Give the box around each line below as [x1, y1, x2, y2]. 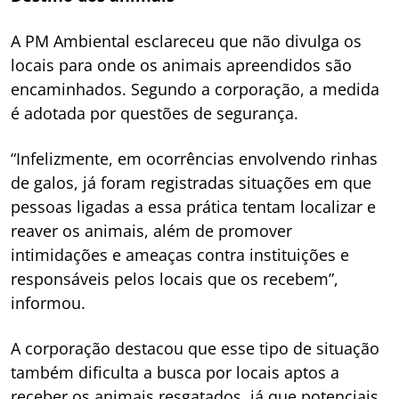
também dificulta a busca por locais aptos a [11, 361, 339, 383]
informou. [11, 291, 85, 313]
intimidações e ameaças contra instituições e [11, 243, 349, 265]
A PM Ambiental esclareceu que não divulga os [11, 29, 362, 52]
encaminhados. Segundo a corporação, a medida [11, 77, 379, 100]
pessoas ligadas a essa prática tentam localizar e [11, 195, 376, 217]
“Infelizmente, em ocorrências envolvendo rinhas [11, 147, 378, 169]
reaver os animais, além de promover [11, 219, 292, 241]
